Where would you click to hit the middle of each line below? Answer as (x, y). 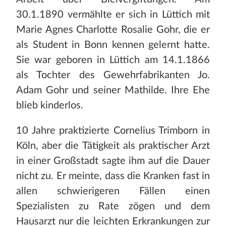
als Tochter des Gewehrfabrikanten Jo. (113, 75)
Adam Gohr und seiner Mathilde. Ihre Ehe (113, 91)
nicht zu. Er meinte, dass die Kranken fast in (113, 176)
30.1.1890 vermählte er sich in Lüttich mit (113, 15)
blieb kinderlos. (50, 106)
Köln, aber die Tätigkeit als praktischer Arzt (113, 146)
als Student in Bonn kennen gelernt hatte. (113, 45)
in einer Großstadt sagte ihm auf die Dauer (113, 161)
